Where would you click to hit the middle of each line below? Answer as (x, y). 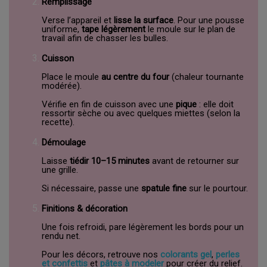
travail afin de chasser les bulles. (105, 38)
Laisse (56, 161)
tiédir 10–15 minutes (110, 161)
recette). (58, 122)
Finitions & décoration (85, 208)
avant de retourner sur (194, 161)
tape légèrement (114, 29)
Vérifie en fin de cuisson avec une (109, 104)
